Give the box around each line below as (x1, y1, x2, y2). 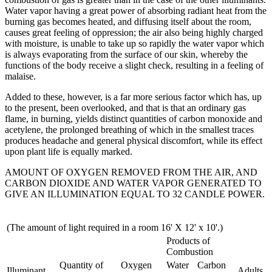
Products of (166, 235, 210, 246)
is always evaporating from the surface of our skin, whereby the (5, 49, 248, 59)
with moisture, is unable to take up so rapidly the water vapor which (5, 38, 264, 49)
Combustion (166, 246, 213, 257)
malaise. (5, 70, 36, 81)
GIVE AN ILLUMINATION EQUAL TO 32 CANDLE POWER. (5, 188, 265, 199)
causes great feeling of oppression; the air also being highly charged (5, 27, 263, 38)
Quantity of (59, 259, 103, 270)
